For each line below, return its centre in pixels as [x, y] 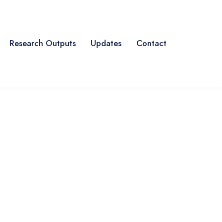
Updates [106, 43]
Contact [151, 43]
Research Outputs [43, 43]
